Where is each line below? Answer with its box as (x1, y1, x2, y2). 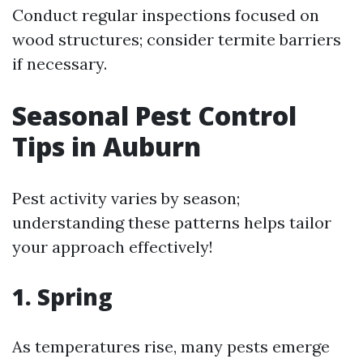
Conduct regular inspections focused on (12, 4, 319, 25)
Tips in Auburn (12, 128, 201, 164)
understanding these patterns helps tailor (12, 211, 331, 233)
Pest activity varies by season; (12, 187, 240, 208)
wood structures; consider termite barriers (12, 28, 341, 49)
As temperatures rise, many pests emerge (12, 335, 330, 357)
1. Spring (12, 280, 113, 312)
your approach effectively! (12, 236, 213, 257)
